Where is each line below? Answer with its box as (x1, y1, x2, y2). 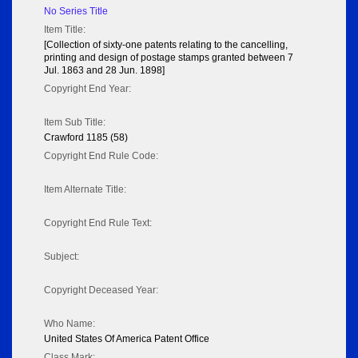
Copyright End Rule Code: (44, 150, 158, 162)
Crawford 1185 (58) (44, 132, 128, 144)
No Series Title (44, 6, 108, 18)
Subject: (44, 251, 79, 263)
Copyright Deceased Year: (44, 284, 158, 296)
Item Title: (44, 24, 86, 36)
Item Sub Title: (44, 117, 105, 129)
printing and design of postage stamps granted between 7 (44, 52, 293, 64)
